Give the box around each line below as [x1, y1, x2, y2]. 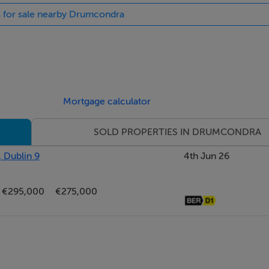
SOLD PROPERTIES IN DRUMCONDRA [94, 127, 262, 138]
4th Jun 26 [184, 151, 230, 162]
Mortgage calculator [63, 96, 151, 107]
